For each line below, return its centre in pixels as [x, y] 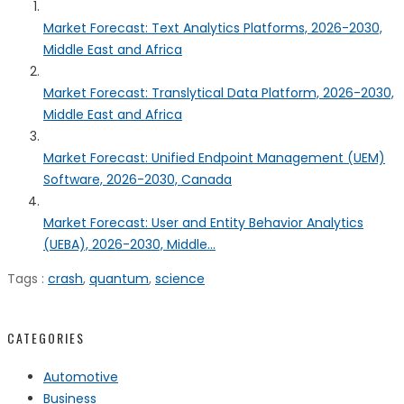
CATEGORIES [46, 338]
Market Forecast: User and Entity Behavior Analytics [203, 222]
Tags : [28, 278]
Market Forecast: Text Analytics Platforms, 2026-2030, [213, 28]
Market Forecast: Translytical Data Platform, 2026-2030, [219, 92]
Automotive [81, 377]
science [180, 278]
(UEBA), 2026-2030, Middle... [129, 244]
